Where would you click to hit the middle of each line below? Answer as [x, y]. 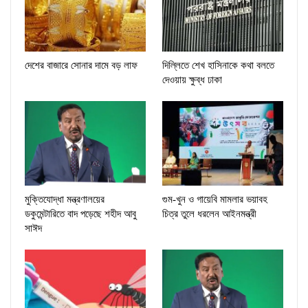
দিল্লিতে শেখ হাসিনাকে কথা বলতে [218, 66]
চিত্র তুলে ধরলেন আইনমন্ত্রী [209, 214]
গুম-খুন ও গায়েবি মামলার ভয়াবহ [215, 200]
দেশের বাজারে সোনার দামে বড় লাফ [81, 66]
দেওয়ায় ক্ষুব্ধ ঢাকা [192, 80]
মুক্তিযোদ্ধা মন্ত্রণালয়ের [65, 200]
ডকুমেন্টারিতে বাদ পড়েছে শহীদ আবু [80, 214]
